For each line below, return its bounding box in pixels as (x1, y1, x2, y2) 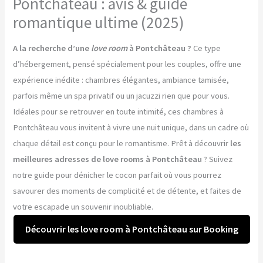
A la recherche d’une (13, 42, 92, 53)
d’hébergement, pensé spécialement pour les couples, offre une (13, 58, 242, 69)
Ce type (191, 42, 221, 53)
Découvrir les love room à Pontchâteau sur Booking (25, 222, 238, 235)
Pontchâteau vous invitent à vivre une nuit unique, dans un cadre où (13, 122, 249, 133)
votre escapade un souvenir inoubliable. (13, 201, 154, 212)
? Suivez (202, 153, 233, 164)
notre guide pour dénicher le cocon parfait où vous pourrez (13, 169, 222, 180)
